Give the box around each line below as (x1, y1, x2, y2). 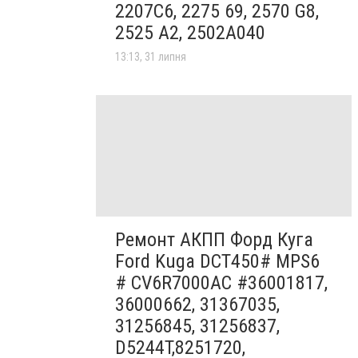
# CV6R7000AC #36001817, (115, 272, 328, 295)
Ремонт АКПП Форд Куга (115, 229, 313, 252)
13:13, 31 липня (115, 50, 186, 63)
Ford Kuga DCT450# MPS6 (115, 250, 320, 273)
